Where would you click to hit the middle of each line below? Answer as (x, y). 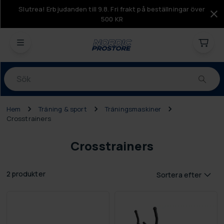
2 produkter (26, 174)
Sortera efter (179, 174)
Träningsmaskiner (133, 109)
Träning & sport (63, 109)
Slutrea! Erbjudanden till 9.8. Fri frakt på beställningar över (112, 9)
